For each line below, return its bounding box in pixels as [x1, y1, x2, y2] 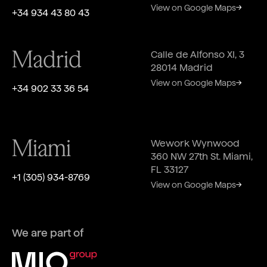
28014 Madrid [150, 61, 213, 73]
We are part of [11, 226, 83, 240]
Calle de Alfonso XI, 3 [150, 48, 244, 60]
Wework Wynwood [150, 137, 246, 149]
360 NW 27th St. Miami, [150, 150, 253, 162]
